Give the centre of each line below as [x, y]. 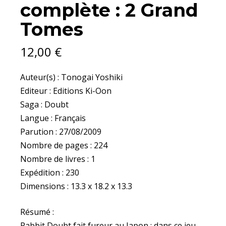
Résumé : [37, 212]
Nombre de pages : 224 [64, 146]
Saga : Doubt [44, 105]
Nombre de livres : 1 [58, 159]
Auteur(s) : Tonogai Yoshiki [71, 77]
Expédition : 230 [50, 173]
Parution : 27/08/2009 [61, 132]
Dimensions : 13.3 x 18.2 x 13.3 [76, 186]
